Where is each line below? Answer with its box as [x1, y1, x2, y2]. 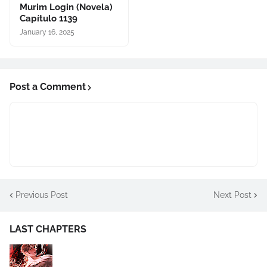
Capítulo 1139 [20, 13, 77, 24]
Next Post [213, 190, 252, 200]
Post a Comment [10, 81, 86, 92]
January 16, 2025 [20, 28, 74, 36]
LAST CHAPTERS [10, 223, 86, 235]
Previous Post [15, 190, 68, 200]
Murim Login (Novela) [20, 2, 113, 13]
